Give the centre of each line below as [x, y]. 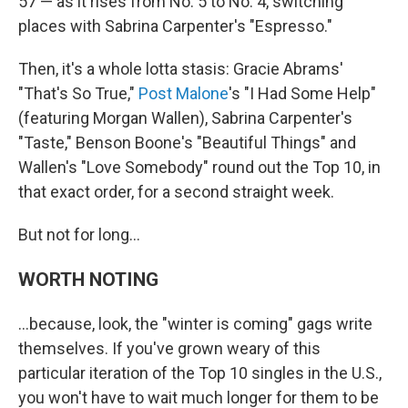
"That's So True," [78, 93]
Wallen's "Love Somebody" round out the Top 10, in [199, 167]
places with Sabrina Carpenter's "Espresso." [175, 26]
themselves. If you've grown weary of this [169, 348]
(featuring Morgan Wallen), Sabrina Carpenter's [185, 118]
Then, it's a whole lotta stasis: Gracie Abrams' [181, 69]
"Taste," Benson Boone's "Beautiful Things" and [187, 143]
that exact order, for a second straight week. [176, 192]
